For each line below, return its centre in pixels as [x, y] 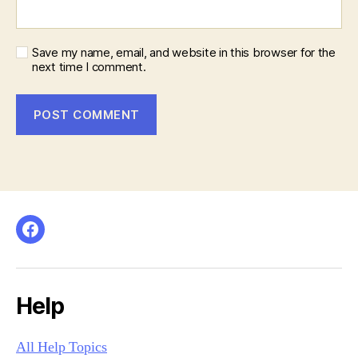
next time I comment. [89, 67]
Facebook [62, 239]
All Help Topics [62, 347]
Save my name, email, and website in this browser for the [184, 52]
